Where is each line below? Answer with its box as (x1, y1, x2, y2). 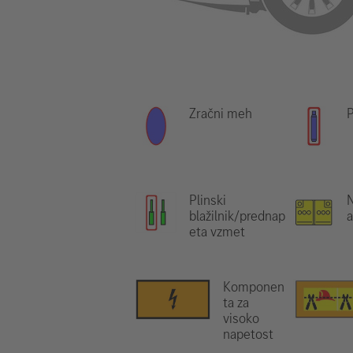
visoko (222, 309, 259, 328)
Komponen (222, 277, 284, 296)
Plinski (189, 191, 226, 210)
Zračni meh (189, 104, 252, 123)
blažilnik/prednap (189, 206, 285, 225)
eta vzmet (189, 222, 245, 241)
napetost (222, 325, 273, 344)
